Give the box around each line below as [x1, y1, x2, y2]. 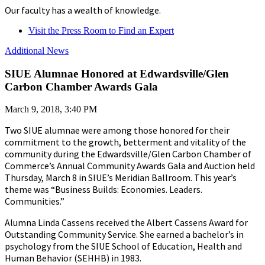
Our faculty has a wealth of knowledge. [5, 4, 161, 16]
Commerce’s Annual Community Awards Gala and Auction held [5, 160, 255, 172]
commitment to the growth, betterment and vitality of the [5, 136, 246, 148]
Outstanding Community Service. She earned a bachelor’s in [5, 228, 244, 241]
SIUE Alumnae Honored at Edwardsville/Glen [5, 67, 229, 80]
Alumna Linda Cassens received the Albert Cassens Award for [5, 216, 248, 229]
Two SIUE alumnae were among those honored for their [5, 124, 230, 137]
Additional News [5, 45, 69, 56]
